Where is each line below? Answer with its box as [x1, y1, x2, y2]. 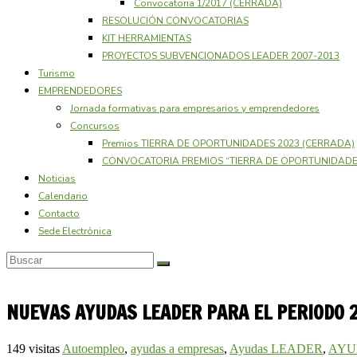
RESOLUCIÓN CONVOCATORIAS [102, 14, 249, 27]
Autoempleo [62, 341, 124, 355]
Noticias [38, 171, 76, 185]
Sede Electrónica [38, 224, 112, 237]
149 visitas [6, 341, 60, 355]
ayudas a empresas [131, 341, 224, 355]
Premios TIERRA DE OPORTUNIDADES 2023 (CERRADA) [102, 136, 355, 150]
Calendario [38, 189, 88, 202]
